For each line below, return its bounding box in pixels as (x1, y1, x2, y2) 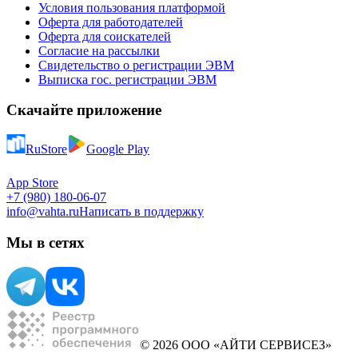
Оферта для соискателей (38, 29, 171, 43)
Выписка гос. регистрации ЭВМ (38, 72, 217, 86)
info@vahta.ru (6, 205, 79, 219)
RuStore (26, 142, 67, 157)
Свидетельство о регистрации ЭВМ (38, 58, 234, 72)
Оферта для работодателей (38, 14, 183, 29)
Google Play (86, 142, 149, 157)
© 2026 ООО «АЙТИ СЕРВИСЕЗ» (140, 337, 332, 352)
